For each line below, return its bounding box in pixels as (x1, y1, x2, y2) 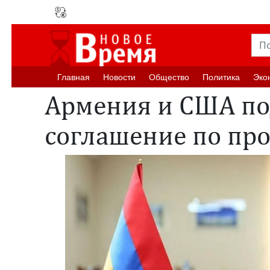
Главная (57, 72, 90, 82)
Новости (103, 72, 136, 82)
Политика (202, 72, 240, 82)
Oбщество (149, 72, 189, 82)
